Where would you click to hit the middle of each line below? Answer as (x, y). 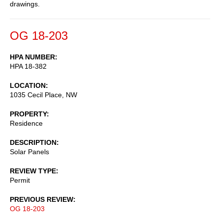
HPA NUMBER (32, 57)
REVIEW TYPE (33, 171)
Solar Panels (29, 151)
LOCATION (28, 85)
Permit (20, 180)
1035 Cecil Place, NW (43, 95)
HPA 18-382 (28, 66)
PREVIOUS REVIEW (41, 199)
